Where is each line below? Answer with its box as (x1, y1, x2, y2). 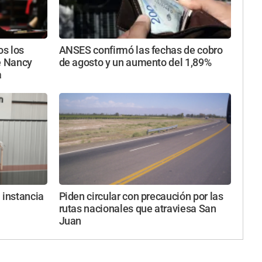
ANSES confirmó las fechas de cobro (58, 44, 223, 56)
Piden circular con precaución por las (58, 191, 223, 203)
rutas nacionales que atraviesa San (58, 203, 216, 215)
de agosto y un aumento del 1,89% (58, 56, 212, 68)
